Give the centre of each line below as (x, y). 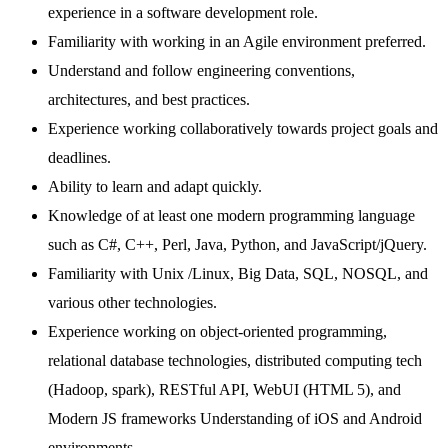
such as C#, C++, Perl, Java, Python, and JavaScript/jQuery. (237, 245)
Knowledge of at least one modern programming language (231, 216)
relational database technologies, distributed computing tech (235, 361)
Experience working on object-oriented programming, (217, 332)
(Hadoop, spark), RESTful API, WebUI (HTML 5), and (224, 390)
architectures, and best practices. (149, 100)
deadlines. (79, 158)
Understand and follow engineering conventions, (201, 71)
